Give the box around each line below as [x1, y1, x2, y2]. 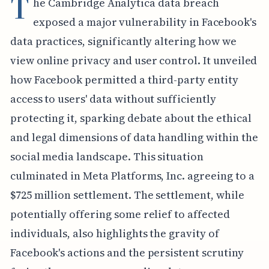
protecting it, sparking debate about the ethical [10, 110, 252, 125]
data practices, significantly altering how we [10, 33, 237, 49]
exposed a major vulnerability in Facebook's [33, 14, 257, 29]
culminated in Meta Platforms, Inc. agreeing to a [10, 168, 255, 183]
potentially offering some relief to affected [10, 206, 230, 222]
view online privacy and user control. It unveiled [10, 52, 258, 68]
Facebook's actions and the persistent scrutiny [10, 244, 244, 260]
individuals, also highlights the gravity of [10, 225, 219, 241]
